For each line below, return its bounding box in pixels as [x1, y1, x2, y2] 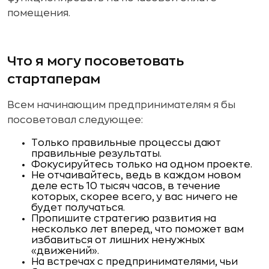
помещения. [7, 8, 70, 18]
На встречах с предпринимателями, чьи [31, 256, 238, 267]
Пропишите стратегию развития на [31, 213, 216, 223]
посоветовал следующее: [7, 115, 143, 125]
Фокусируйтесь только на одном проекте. [31, 159, 252, 169]
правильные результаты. [31, 148, 162, 159]
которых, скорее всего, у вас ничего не [31, 192, 238, 202]
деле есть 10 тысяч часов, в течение [31, 181, 220, 191]
